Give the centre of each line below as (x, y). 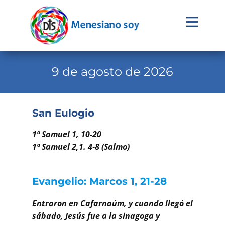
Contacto (32, 207)
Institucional (39, 125)
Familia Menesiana (52, 146)
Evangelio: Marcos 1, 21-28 (99, 181)
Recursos (32, 187)
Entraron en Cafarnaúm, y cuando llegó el (113, 203)
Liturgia (29, 84)
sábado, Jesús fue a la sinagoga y (96, 216)
